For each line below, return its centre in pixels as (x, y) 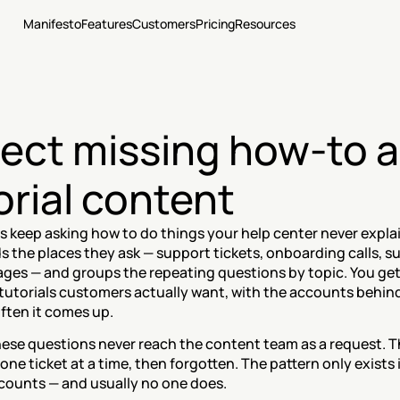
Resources (265, 23)
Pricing (215, 23)
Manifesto (52, 23)
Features (106, 23)
